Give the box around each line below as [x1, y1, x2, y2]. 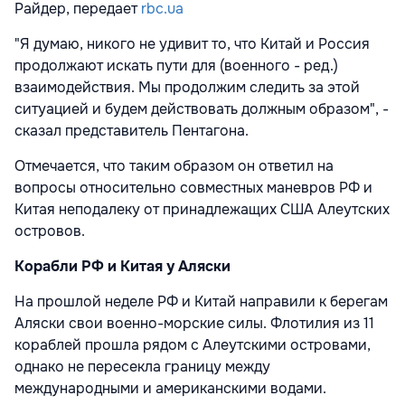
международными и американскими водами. [14, 378, 326, 398]
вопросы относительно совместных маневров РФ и [14, 177, 372, 197]
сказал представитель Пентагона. [14, 120, 249, 140]
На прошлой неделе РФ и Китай [14, 291, 236, 311]
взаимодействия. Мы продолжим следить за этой [14, 77, 360, 97]
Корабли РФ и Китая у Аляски [14, 256, 231, 276]
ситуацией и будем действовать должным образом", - [14, 99, 389, 118]
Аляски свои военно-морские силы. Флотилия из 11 [14, 313, 374, 333]
